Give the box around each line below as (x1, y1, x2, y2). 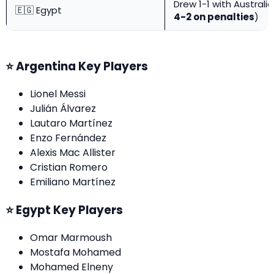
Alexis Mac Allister (30, 146, 116, 160)
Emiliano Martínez (30, 175, 116, 190)
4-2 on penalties (174, 10, 254, 24)
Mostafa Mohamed (30, 245, 121, 259)
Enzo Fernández (30, 131, 106, 146)
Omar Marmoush (30, 230, 112, 245)
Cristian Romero (30, 160, 108, 175)
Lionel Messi (30, 87, 86, 102)
